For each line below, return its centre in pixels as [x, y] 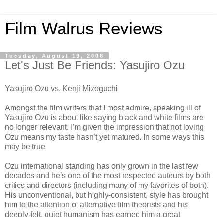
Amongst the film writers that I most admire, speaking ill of [103, 108]
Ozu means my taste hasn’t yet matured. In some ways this [105, 137]
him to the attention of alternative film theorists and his [96, 204]
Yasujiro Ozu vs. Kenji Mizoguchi [61, 88]
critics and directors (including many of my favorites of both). [107, 185]
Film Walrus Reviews [84, 29]
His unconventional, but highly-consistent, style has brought [107, 195]
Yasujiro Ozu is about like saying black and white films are [104, 117]
